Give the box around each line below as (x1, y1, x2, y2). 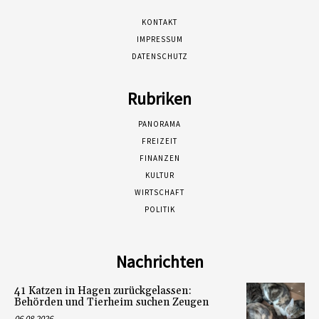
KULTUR (145, 169, 174, 180)
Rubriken (127, 87, 192, 110)
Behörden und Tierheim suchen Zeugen (14, 295, 209, 309)
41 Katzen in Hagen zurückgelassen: (14, 283, 192, 298)
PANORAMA (138, 118, 181, 129)
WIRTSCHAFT (135, 187, 184, 197)
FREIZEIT (142, 135, 177, 146)
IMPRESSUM (136, 33, 183, 44)
